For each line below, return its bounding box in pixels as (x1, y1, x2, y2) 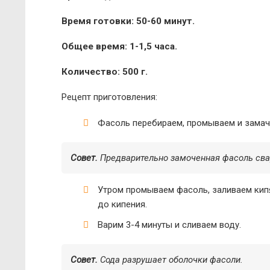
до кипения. (98, 199, 147, 210)
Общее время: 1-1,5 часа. (61, 41, 177, 52)
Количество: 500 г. (61, 66, 148, 77)
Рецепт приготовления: (61, 92, 157, 102)
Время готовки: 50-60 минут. (61, 16, 195, 27)
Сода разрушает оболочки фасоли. (98, 254, 243, 265)
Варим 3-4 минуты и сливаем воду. (98, 219, 241, 230)
